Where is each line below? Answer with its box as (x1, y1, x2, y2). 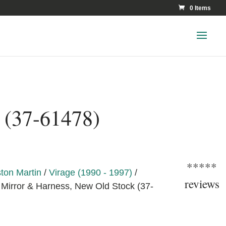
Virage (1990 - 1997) (48, 167, 132, 178)
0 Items (190, 5, 211, 12)
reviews (184, 176, 219, 192)
